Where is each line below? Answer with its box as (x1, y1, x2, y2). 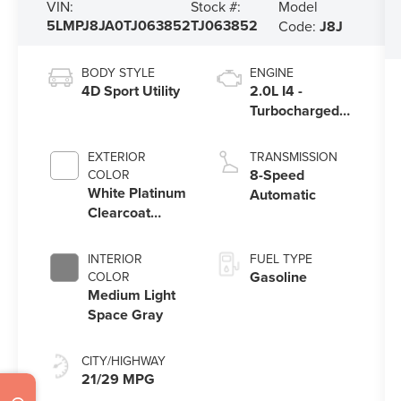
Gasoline (249, 266, 307, 287)
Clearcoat (88, 201, 151, 223)
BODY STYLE (81, 63, 156, 81)
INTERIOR (88, 249, 143, 268)
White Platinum (88, 182, 187, 203)
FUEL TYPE (249, 249, 312, 268)
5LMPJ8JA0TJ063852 (47, 15, 192, 37)
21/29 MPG (81, 368, 156, 389)
